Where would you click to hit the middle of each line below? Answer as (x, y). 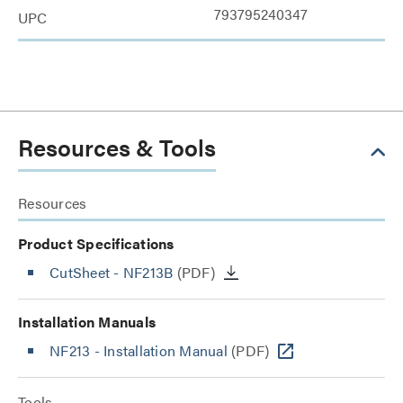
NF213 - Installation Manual (139, 350)
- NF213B (143, 272)
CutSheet (82, 272)
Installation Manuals (87, 322)
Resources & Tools (117, 147)
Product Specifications (96, 243)
